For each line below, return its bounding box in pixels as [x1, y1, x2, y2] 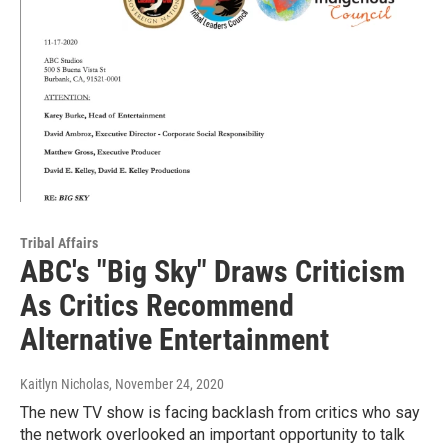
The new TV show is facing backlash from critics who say [20, 402, 420, 422]
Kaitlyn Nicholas [20, 375, 109, 392]
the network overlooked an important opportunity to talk [20, 424, 405, 444]
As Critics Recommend [20, 287, 294, 323]
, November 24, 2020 [109, 375, 224, 392]
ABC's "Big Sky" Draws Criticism [20, 253, 405, 289]
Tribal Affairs [20, 234, 98, 251]
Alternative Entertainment [20, 321, 329, 357]
